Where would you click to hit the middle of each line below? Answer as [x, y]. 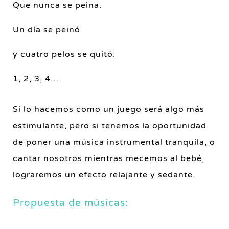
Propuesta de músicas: [71, 203]
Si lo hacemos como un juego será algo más [109, 110]
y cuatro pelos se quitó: [64, 54]
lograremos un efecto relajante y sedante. [104, 175]
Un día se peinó [47, 30]
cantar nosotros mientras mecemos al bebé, [109, 159]
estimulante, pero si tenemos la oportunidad [110, 126]
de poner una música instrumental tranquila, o [114, 142]
